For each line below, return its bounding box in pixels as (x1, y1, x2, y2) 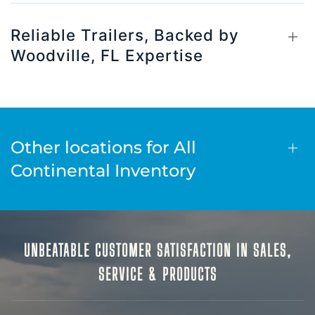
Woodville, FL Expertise (11, 46, 203, 65)
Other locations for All (11, 137, 196, 157)
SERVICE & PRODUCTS (98, 264, 217, 284)
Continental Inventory (11, 160, 195, 181)
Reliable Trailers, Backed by (11, 25, 239, 44)
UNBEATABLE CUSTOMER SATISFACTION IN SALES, (23, 240, 292, 260)
